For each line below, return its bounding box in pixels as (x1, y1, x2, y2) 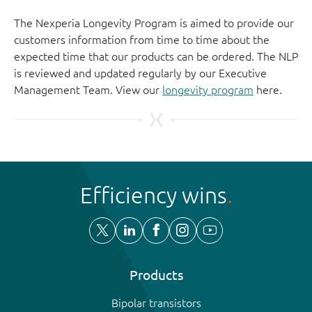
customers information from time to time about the (14, 33, 270, 46)
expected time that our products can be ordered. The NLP (14, 49, 298, 63)
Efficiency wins (79, 181, 227, 208)
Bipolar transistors (111, 296, 201, 309)
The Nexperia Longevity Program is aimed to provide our (14, 16, 294, 29)
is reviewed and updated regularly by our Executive (14, 66, 267, 79)
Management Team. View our (14, 83, 162, 96)
